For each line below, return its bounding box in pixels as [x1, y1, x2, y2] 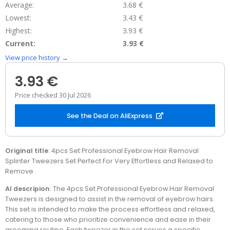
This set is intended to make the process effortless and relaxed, [5, 204, 215, 214]
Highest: [5, 26, 32, 36]
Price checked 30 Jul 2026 [15, 91, 91, 100]
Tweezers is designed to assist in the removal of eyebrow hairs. [5, 194, 215, 203]
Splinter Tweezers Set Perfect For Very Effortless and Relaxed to [5, 157, 213, 166]
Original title [5, 146, 48, 156]
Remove [5, 167, 33, 176]
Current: [5, 39, 35, 49]
